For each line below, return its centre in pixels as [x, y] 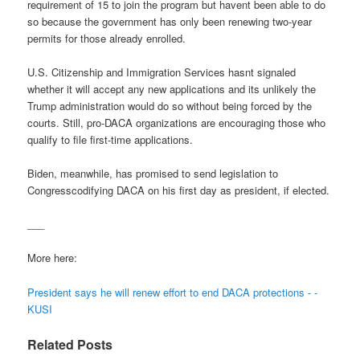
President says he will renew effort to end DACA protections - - [173, 292]
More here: [53, 258]
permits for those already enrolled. [107, 38]
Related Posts [70, 344]
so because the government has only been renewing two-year [170, 21]
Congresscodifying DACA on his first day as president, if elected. [179, 190]
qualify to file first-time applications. [110, 140]
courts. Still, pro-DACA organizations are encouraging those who [177, 123]
